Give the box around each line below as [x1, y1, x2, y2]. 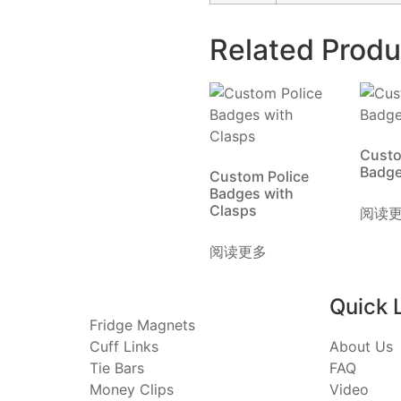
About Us [329, 337, 394, 355]
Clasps [209, 201, 257, 219]
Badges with [209, 184, 294, 202]
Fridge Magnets [89, 316, 195, 334]
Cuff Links [89, 337, 158, 355]
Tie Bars [89, 359, 144, 377]
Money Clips [89, 380, 174, 398]
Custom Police [209, 167, 309, 185]
